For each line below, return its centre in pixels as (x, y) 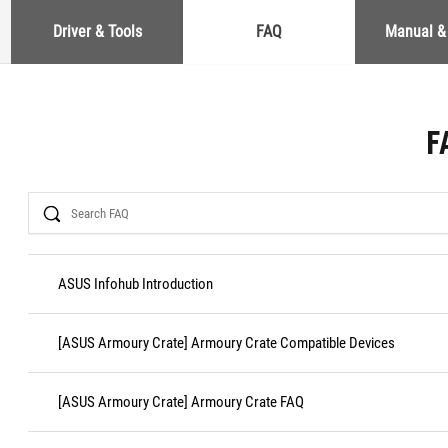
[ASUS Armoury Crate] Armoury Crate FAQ (181, 402)
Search (49, 199)
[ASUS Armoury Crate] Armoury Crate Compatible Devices (226, 343)
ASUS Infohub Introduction (135, 284)
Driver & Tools (97, 31)
